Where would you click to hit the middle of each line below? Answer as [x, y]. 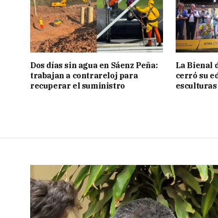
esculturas [196, 85]
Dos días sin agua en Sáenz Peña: [94, 65]
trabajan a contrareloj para [84, 75]
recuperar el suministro [78, 85]
